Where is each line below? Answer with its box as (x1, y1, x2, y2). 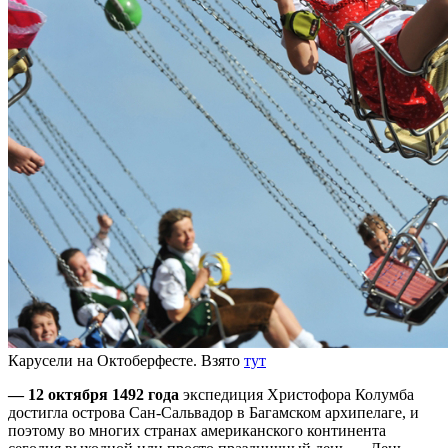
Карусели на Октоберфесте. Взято (8, 352, 244, 370)
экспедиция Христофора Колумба (179, 386, 414, 404)
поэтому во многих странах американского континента (8, 422, 386, 440)
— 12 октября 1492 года (8, 386, 179, 404)
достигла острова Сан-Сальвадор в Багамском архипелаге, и (8, 404, 419, 422)
